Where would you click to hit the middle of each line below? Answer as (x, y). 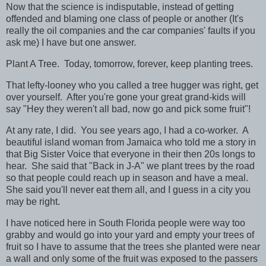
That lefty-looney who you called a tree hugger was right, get (132, 85)
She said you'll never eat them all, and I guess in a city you (128, 189)
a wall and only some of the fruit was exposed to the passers (132, 258)
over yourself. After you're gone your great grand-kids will (126, 97)
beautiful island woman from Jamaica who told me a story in (131, 142)
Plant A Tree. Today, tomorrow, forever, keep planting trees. (133, 64)
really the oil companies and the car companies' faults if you (131, 31)
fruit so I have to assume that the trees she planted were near (133, 246)
